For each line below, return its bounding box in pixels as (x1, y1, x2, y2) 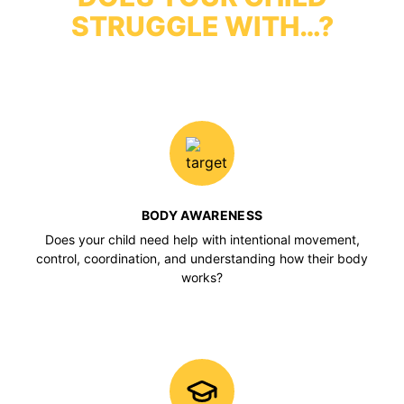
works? (181, 269, 223, 285)
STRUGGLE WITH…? (70, 9, 334, 42)
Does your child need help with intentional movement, (44, 231, 360, 247)
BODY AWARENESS (141, 207, 263, 223)
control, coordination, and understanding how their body (36, 250, 368, 266)
